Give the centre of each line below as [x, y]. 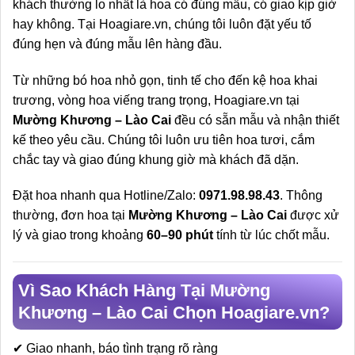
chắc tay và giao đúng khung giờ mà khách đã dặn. [156, 159]
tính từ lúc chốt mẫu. [271, 235]
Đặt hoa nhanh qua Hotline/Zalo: [106, 196]
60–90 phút [180, 235]
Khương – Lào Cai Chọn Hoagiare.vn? [174, 313]
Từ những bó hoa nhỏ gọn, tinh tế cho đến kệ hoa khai [165, 80]
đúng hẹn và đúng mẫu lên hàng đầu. [117, 44]
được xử [313, 216]
